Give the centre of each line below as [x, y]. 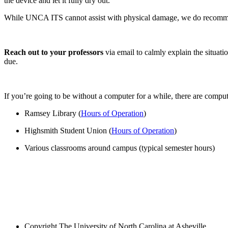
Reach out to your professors [54, 52]
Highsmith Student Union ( [68, 130]
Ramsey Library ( [53, 113]
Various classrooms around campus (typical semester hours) [120, 148]
